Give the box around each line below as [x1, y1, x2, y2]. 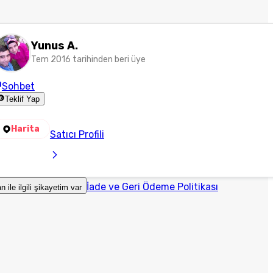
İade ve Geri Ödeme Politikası [86, 181, 218, 193]
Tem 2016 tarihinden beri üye [30, 54, 146, 65]
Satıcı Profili [49, 129, 104, 140]
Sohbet [1, 80, 35, 92]
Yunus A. [30, 39, 78, 52]
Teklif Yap [5, 94, 40, 104]
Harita [10, 124, 40, 134]
